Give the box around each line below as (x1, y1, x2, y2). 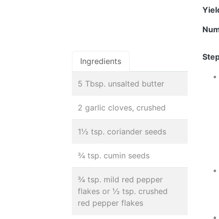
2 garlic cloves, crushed (78, 103, 166, 112)
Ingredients (80, 56, 121, 66)
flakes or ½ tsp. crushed (78, 186, 168, 196)
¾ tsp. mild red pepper (78, 175, 163, 184)
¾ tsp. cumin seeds (78, 151, 150, 160)
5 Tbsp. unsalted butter (78, 79, 164, 88)
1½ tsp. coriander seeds (78, 127, 166, 136)
